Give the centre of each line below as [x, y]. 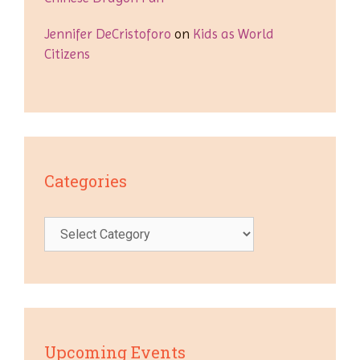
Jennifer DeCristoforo [108, 34]
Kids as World [233, 34]
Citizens [67, 54]
